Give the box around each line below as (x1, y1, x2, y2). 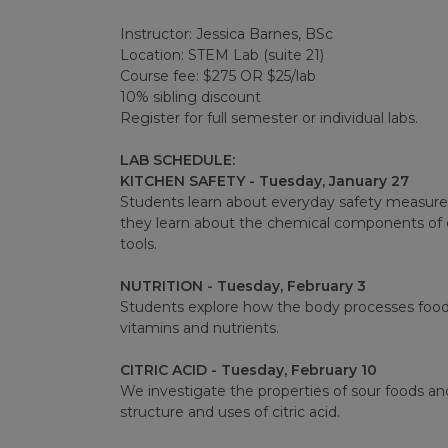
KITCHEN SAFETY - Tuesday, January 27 (119, 172, 409, 191)
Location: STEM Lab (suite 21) (119, 46, 324, 65)
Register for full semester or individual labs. (119, 109, 418, 128)
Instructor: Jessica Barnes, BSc (119, 25, 333, 44)
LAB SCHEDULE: (119, 151, 235, 170)
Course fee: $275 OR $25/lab (119, 67, 316, 86)
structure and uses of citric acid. (119, 403, 340, 422)
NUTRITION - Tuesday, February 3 (119, 277, 366, 296)
